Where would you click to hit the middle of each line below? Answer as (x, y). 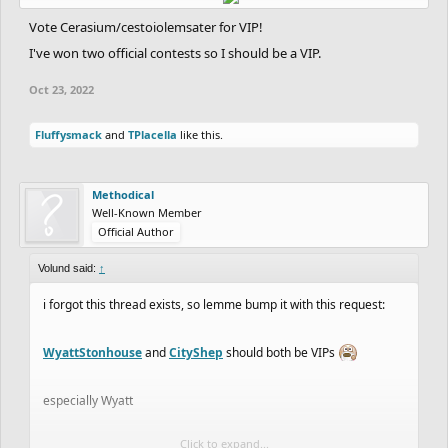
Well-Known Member (147, 212)
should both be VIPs (280, 352)
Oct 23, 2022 (61, 89)
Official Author (136, 231)
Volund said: (68, 267)
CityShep (196, 352)
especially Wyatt (88, 400)
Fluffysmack (68, 134)
